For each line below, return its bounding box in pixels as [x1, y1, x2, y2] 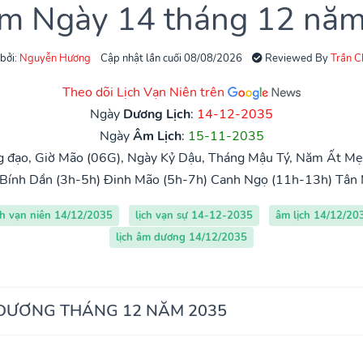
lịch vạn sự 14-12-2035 [135, 207, 253, 223]
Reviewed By [263, 50, 331, 66]
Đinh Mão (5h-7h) [104, 170, 207, 189]
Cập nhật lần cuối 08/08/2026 [100, 50, 242, 66]
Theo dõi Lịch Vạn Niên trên [62, 83, 228, 101]
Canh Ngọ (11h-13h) [211, 170, 332, 189]
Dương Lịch [123, 105, 190, 123]
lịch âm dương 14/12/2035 [116, 229, 247, 245]
